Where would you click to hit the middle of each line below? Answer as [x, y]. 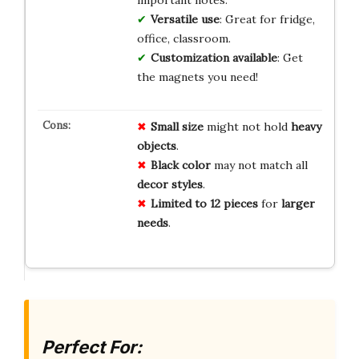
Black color [180, 165]
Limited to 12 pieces [204, 203]
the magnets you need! [197, 77]
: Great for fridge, [267, 19]
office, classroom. [184, 38]
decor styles [169, 184]
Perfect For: [92, 347]
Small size [177, 126]
